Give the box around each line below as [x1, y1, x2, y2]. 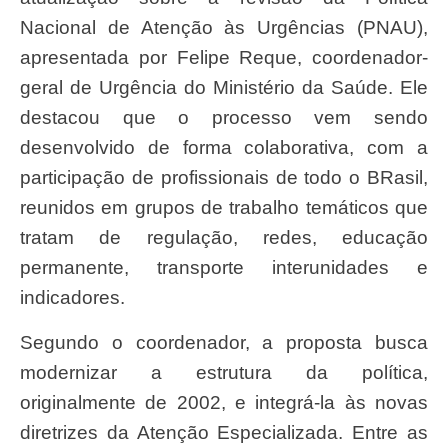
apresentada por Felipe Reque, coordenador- [20, 47, 428, 69]
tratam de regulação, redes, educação [20, 227, 428, 249]
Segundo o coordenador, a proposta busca [20, 331, 33, 353]
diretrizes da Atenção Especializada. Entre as [20, 421, 428, 443]
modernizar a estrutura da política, [20, 361, 428, 383]
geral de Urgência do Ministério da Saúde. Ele [20, 77, 428, 99]
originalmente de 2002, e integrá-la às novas [20, 391, 428, 413]
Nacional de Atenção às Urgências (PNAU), [20, 17, 428, 39]
